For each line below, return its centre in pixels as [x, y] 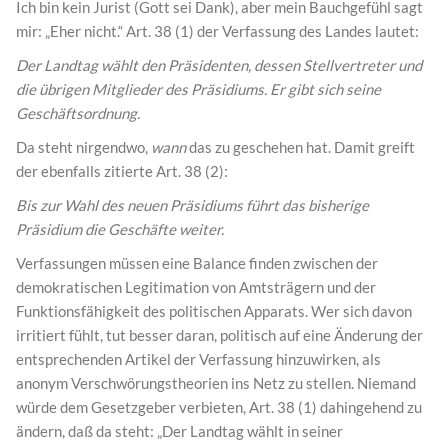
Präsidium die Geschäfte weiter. [120, 229]
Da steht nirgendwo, [83, 147]
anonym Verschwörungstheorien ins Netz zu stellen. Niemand [216, 383]
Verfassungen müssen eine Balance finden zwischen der [197, 263]
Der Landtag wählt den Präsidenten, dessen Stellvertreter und [219, 65]
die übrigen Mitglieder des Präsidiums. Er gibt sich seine [198, 89]
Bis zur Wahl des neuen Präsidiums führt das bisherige [192, 205]
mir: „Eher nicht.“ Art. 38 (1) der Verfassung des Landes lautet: [217, 31]
